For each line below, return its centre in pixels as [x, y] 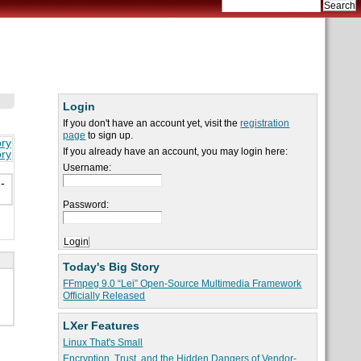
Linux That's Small [103, 343]
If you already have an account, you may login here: [176, 152]
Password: [86, 205]
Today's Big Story [112, 267]
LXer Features [102, 326]
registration [265, 124]
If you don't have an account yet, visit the [152, 124]
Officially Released [104, 296]
